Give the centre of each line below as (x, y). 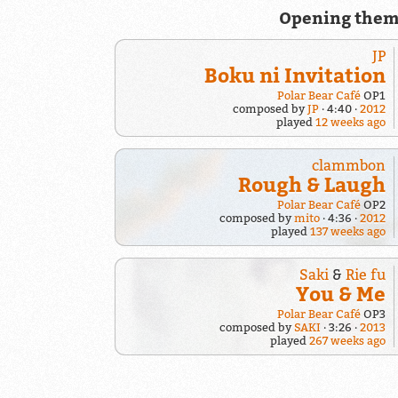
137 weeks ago (347, 231)
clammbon (348, 165)
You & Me (340, 293)
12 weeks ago (350, 123)
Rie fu (365, 274)
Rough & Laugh (311, 184)
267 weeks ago (347, 340)
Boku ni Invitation (295, 75)
